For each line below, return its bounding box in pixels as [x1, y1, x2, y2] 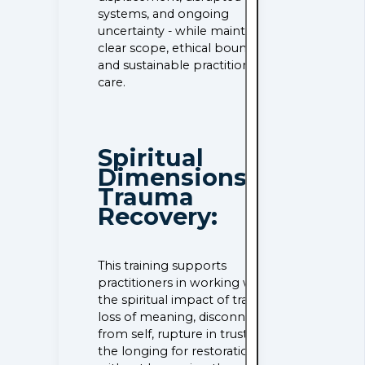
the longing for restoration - [98, 344, 268, 358]
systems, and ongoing [98, 6, 230, 21]
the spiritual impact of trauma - [98, 292, 283, 307]
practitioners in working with [98, 275, 270, 290]
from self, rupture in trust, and [98, 327, 276, 341]
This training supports [98, 258, 227, 273]
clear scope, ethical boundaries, [98, 40, 284, 55]
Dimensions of [98, 162, 279, 191]
